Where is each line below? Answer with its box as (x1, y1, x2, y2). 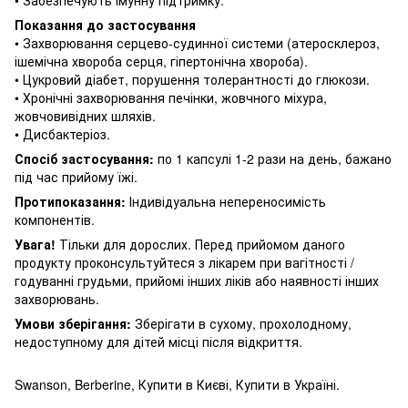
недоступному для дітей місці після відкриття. (15, 331, 302, 351)
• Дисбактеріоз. (15, 124, 110, 143)
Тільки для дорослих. (59, 234, 195, 253)
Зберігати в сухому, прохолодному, (131, 313, 352, 332)
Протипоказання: (15, 191, 126, 210)
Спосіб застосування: (15, 148, 154, 168)
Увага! (15, 234, 59, 253)
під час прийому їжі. (15, 167, 138, 186)
